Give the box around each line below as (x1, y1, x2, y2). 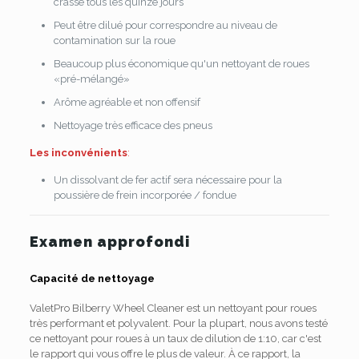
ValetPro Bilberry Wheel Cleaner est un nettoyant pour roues (29, 302, 317, 314)
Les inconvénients (29, 147, 127, 159)
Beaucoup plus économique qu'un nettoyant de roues (53, 58, 309, 70)
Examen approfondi (29, 233, 190, 250)
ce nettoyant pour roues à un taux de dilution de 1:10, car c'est (29, 333, 321, 345)
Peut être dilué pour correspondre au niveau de (53, 19, 277, 31)
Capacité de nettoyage (29, 272, 155, 284)
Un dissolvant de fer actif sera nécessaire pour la (53, 174, 282, 186)
